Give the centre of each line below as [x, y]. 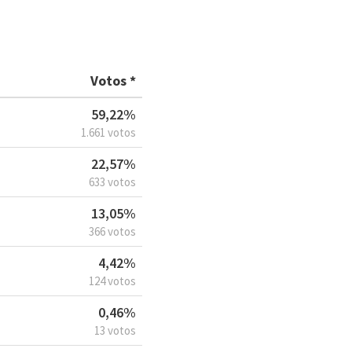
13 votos [115, 331]
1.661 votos [108, 133]
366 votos [112, 232]
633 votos [112, 182]
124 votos [112, 281]
